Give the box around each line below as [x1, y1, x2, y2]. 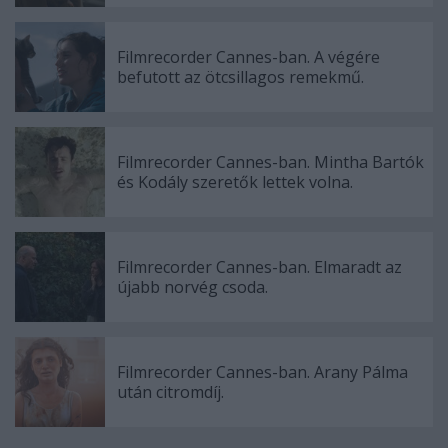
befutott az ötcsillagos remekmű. [117, 65, 364, 88]
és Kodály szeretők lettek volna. [117, 170, 353, 193]
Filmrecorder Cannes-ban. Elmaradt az [117, 255, 402, 278]
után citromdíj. [117, 380, 224, 403]
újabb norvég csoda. [117, 275, 268, 298]
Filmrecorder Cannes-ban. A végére [117, 45, 380, 68]
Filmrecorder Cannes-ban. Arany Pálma [117, 360, 408, 383]
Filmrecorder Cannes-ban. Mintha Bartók [117, 150, 424, 173]
